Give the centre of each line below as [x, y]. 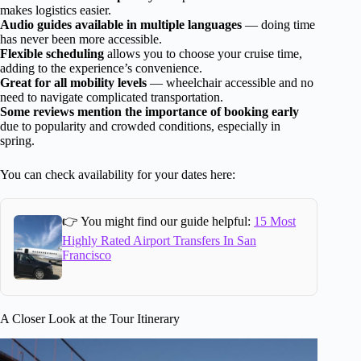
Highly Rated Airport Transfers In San [160, 241]
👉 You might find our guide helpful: [158, 222]
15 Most [275, 222]
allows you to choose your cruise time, [203, 54]
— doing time [278, 25]
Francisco [87, 255]
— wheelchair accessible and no [230, 83]
